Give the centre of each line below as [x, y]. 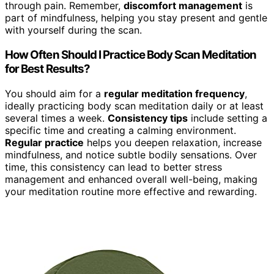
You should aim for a [54, 93]
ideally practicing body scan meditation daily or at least [134, 106]
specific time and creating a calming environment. [120, 130]
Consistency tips [148, 118]
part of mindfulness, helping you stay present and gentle [136, 18]
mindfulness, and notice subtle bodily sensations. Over [131, 154]
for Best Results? [48, 68]
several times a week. [56, 118]
